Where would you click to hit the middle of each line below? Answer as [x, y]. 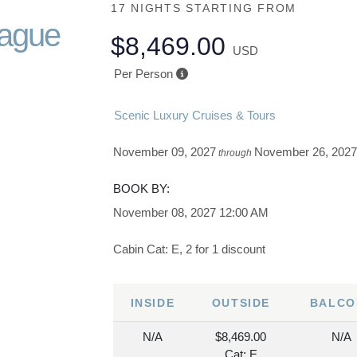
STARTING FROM [241, 8]
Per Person [143, 74]
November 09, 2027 [165, 152]
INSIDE [153, 303]
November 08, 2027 [165, 212]
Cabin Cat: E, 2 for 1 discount [190, 249]
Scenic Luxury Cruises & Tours [194, 115]
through [235, 153]
